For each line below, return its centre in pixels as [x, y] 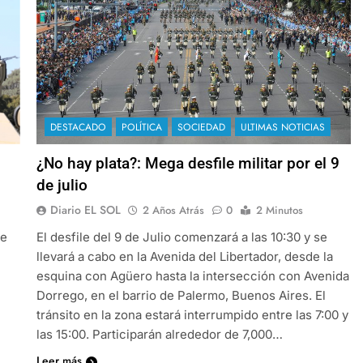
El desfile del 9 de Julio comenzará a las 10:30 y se [181, 237]
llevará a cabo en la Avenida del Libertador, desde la [184, 256]
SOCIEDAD [201, 127]
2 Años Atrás [173, 210]
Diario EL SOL [85, 209]
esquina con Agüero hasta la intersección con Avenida [192, 275]
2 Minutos [279, 210]
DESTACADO [78, 127]
